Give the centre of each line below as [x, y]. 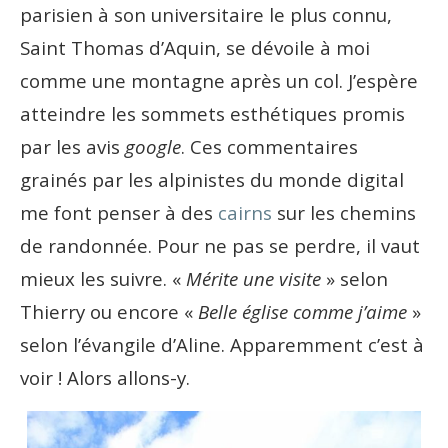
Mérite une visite [253, 279]
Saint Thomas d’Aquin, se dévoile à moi [195, 48]
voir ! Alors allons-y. [105, 378]
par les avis [72, 147]
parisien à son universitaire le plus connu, [206, 15]
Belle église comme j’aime [305, 312]
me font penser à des [119, 213]
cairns [245, 213]
